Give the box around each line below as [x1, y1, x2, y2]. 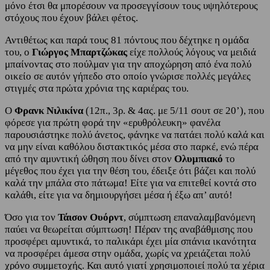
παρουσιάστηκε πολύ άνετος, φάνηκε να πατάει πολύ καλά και [5, 129, 265, 141]
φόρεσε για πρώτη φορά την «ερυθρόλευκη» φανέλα [5, 117, 221, 129]
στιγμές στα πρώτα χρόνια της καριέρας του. [5, 83, 189, 95]
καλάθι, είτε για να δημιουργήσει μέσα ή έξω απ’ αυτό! [5, 189, 233, 201]
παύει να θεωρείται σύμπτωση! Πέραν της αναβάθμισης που [5, 224, 253, 236]
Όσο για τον [5, 212, 58, 224]
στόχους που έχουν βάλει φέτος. [5, 12, 138, 24]
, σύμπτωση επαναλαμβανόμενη [124, 212, 256, 224]
